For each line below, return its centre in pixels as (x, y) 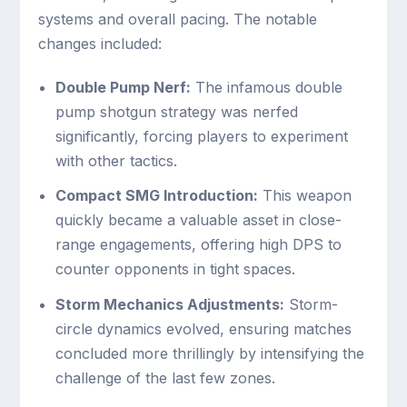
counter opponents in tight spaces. (175, 269)
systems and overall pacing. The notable (178, 19)
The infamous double (266, 88)
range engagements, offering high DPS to (198, 245)
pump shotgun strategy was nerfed (176, 112)
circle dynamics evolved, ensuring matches (203, 328)
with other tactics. (116, 161)
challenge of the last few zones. (165, 377)
